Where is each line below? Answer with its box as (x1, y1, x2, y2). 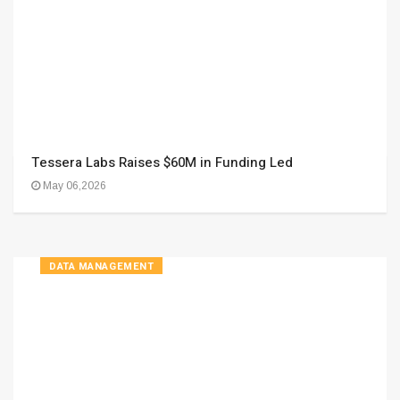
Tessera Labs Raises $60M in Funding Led (31, 153, 293, 172)
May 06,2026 (40, 179, 106, 192)
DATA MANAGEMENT (49, 259, 154, 274)
